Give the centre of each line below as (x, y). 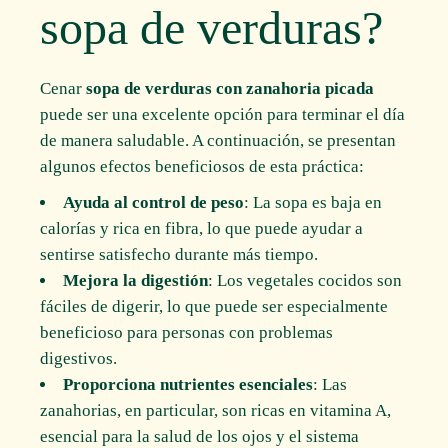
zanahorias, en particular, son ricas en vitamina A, (216, 410)
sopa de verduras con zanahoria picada (230, 88)
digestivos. (79, 358)
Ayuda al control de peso (154, 202)
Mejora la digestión (136, 280)
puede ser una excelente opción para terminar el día (223, 114)
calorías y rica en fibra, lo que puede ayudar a (202, 228)
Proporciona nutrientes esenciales (188, 384)
